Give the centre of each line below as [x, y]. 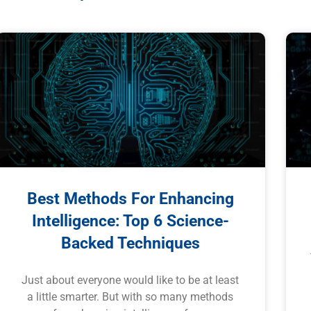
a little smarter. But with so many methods [131, 296]
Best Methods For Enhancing [130, 199]
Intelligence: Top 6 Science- [130, 221]
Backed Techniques [130, 243]
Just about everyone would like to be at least [131, 280]
